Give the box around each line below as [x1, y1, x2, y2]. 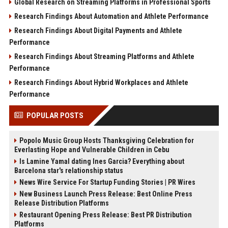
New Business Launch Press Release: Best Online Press [19, 189, 192, 198]
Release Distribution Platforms [14, 198, 109, 207]
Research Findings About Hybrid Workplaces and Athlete [14, 78, 188, 87]
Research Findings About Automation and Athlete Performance [14, 12, 209, 20]
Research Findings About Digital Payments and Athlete [14, 26, 182, 35]
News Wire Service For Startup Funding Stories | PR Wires [19, 178, 195, 186]
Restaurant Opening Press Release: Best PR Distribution [19, 210, 192, 219]
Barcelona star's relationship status [14, 166, 123, 175]
